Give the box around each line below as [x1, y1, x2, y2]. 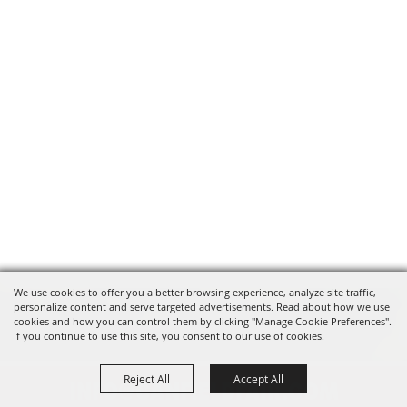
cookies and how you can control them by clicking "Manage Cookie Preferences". [14, 314, 392, 328]
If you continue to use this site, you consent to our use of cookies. [14, 329, 324, 342]
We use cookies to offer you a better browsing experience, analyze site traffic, [14, 285, 376, 299]
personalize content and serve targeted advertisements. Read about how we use [14, 300, 390, 313]
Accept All [233, 372, 283, 386]
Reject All [124, 372, 170, 386]
